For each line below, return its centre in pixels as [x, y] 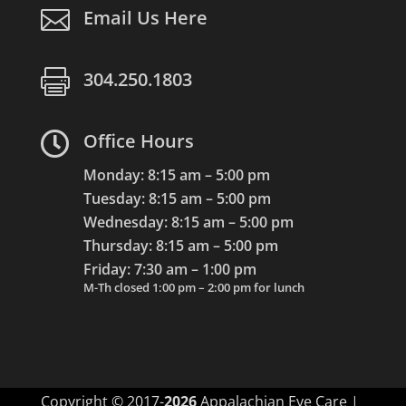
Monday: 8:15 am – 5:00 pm [176, 174]
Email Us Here [145, 17]
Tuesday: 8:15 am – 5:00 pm [177, 198]
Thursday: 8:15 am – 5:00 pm [180, 245]
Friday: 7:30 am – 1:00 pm [169, 269]
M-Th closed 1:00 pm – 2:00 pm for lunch [193, 287]
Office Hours [138, 140]
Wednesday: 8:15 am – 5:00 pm [188, 222]
